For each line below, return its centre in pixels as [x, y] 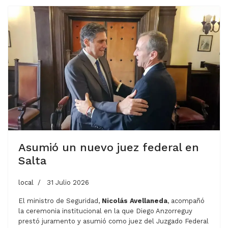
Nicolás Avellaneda [135, 201]
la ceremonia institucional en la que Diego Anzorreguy [105, 211]
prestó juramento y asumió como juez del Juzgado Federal [113, 221]
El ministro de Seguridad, [60, 201]
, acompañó [186, 201]
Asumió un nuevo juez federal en [109, 147]
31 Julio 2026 [68, 182]
